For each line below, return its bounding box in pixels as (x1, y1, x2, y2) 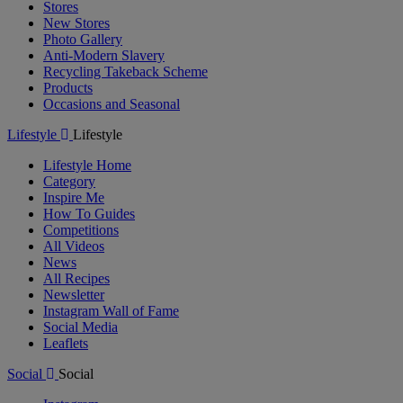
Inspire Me (43, 190, 104, 205)
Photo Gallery (43, 31, 122, 47)
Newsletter (43, 287, 104, 302)
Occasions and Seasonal (43, 96, 180, 112)
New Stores (43, 15, 110, 31)
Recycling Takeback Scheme (43, 64, 208, 79)
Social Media (43, 319, 118, 335)
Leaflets (43, 336, 88, 351)
